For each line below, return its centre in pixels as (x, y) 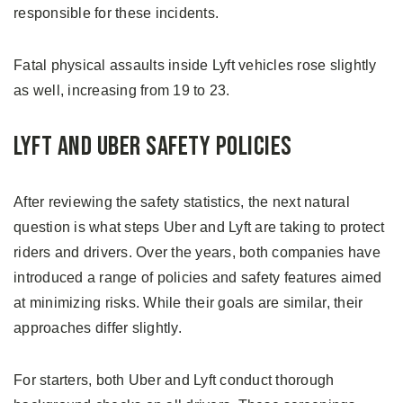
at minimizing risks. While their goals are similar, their (188, 303)
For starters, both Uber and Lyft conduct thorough (174, 381)
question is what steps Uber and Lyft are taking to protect (199, 228)
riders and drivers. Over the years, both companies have (197, 253)
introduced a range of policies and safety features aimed (197, 278)
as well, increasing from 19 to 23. (122, 91)
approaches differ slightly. (98, 328)
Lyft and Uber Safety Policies (153, 147)
